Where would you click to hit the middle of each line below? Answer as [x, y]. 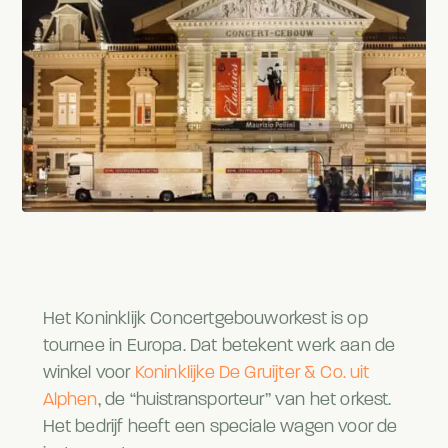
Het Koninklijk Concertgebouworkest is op [205, 320]
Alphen [70, 401]
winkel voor [88, 374]
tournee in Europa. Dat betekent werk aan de [219, 347]
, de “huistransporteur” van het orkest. [244, 401]
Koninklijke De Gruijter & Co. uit [252, 374]
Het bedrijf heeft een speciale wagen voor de [220, 428]
